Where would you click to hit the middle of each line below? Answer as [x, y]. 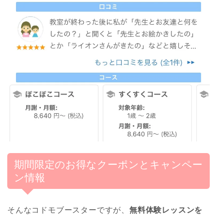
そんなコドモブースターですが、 [68, 210]
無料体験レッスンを [166, 210]
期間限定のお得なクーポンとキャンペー [108, 165]
